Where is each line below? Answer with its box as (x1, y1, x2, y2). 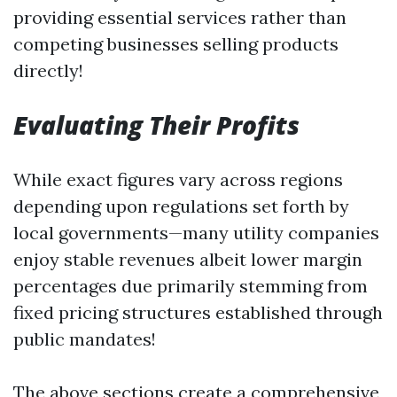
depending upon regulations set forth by (13, 195, 349, 217)
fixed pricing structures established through (13, 301, 383, 323)
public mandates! (13, 328, 156, 350)
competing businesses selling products (13, 33, 339, 55)
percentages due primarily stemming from (13, 275, 368, 297)
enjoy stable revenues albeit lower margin (13, 248, 362, 270)
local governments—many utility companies (13, 222, 379, 244)
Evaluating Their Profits (13, 108, 300, 142)
